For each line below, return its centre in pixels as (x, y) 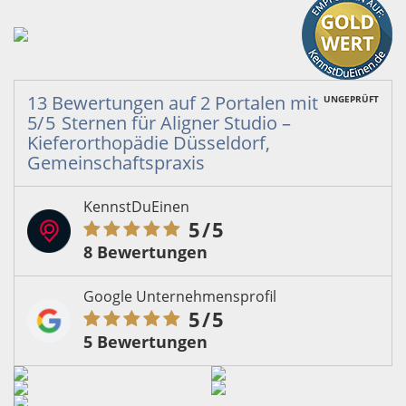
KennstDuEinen (136, 206)
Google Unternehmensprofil (180, 296)
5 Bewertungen (145, 341)
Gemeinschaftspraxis (116, 162)
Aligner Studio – (226, 122)
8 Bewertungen (145, 251)
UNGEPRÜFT (351, 98)
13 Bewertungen (98, 102)
